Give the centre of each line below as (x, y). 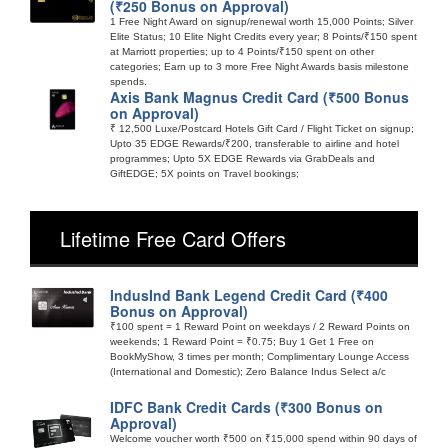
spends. (128, 81)
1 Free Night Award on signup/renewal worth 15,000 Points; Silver (261, 21)
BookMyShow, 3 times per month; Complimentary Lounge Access (259, 356)
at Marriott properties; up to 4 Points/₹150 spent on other (242, 51)
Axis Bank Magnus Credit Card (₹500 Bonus (259, 96)
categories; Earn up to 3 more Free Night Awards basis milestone (259, 66)
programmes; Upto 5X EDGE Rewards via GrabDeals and (242, 158)
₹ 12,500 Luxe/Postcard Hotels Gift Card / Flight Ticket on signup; (262, 128)
